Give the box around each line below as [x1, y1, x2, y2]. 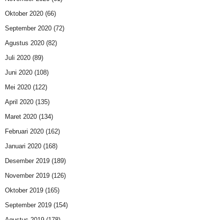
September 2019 [5, 201, 52, 209]
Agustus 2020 [5, 39, 44, 47]
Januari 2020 [5, 142, 41, 150]
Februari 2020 [5, 128, 44, 136]
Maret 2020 [5, 113, 37, 121]
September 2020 [5, 25, 52, 32]
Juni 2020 [5, 69, 32, 77]
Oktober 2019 [5, 187, 43, 194]
